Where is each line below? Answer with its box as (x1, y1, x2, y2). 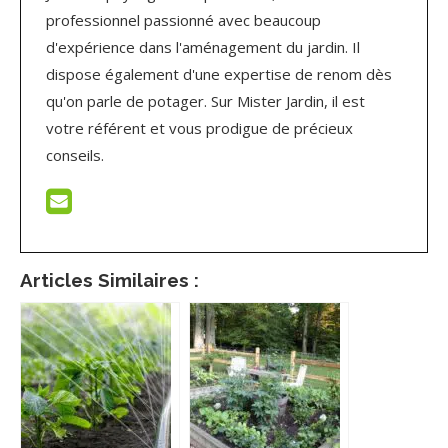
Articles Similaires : (20, 269, 199, 291)
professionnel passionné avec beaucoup (46, 10, 321, 30)
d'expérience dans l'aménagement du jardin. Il (46, 37, 360, 57)
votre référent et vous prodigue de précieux (46, 118, 353, 138)
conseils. (46, 145, 104, 165)
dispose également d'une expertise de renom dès (46, 64, 392, 84)
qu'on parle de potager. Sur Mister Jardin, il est (46, 91, 365, 111)
